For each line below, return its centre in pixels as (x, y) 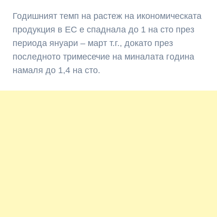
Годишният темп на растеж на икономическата (107, 16)
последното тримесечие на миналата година (104, 56)
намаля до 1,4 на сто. (57, 70)
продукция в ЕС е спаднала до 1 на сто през (104, 29)
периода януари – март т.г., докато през (93, 43)
